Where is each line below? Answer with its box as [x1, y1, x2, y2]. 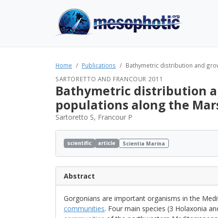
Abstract [64, 171, 95, 181]
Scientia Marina [123, 140, 165, 147]
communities [64, 204, 105, 213]
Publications [82, 61, 116, 69]
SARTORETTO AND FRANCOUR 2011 [55, 75, 163, 83]
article [98, 139, 116, 146]
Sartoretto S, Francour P [55, 112, 132, 122]
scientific [67, 139, 91, 146]
